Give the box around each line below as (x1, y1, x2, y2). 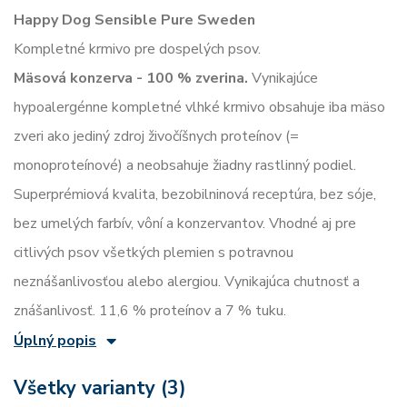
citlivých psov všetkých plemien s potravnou (14, 243, 293, 263)
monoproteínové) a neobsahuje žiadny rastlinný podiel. (14, 155, 356, 175)
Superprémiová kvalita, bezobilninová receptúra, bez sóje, (14, 184, 376, 204)
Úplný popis (14, 331, 96, 352)
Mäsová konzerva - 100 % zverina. (14, 68, 248, 88)
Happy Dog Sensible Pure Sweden (14, 10, 255, 30)
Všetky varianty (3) (14, 375, 186, 401)
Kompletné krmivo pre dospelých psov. (14, 39, 261, 59)
